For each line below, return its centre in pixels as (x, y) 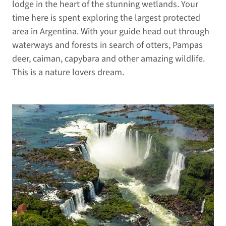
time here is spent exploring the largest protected (106, 18)
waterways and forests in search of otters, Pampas (107, 45)
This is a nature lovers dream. (68, 72)
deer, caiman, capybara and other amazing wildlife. (108, 59)
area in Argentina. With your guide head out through (111, 31)
